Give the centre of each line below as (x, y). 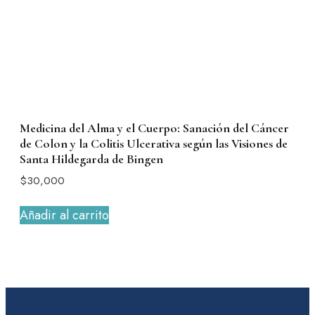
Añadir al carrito (64, 216)
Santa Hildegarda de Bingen (91, 159)
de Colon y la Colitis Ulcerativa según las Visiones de (154, 143)
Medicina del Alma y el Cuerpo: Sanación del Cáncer (154, 128)
